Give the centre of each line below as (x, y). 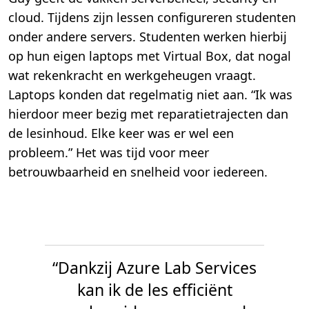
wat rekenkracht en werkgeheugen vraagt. (132, 76)
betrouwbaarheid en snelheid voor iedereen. (138, 172)
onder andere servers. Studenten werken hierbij (148, 37)
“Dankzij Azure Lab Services (154, 268)
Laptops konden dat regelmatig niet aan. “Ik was (150, 95)
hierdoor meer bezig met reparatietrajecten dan (148, 114)
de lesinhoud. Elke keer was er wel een (121, 133)
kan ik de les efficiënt (154, 290)
